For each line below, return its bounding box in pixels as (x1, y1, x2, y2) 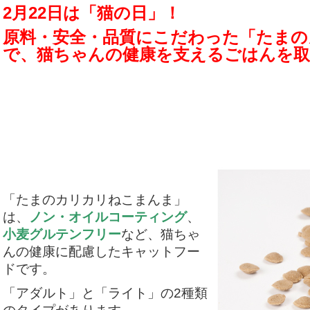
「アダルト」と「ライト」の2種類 (3, 286, 208, 300)
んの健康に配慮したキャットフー (3, 244, 200, 259)
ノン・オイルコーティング (29, 210, 187, 224)
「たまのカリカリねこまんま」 (3, 192, 187, 207)
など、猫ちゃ (121, 227, 200, 241)
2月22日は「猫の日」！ (3, 3, 181, 22)
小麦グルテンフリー (3, 227, 121, 241)
